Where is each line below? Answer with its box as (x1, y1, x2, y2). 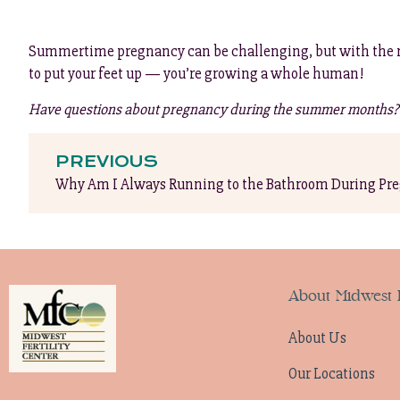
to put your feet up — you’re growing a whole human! (29, 64, 363, 84)
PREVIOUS (55, 152, 158, 172)
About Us (287, 328, 346, 347)
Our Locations (287, 363, 375, 383)
